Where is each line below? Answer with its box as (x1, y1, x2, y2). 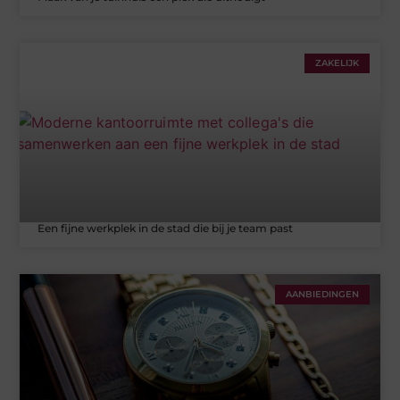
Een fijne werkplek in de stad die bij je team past (37, 221, 294, 236)
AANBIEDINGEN (285, 288, 359, 301)
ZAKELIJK (314, 56, 359, 69)
